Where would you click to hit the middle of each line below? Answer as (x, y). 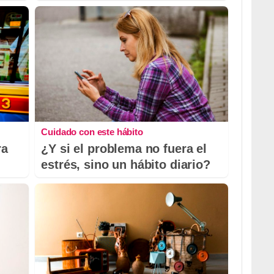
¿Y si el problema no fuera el (124, 148)
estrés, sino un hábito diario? (126, 164)
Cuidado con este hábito (92, 131)
